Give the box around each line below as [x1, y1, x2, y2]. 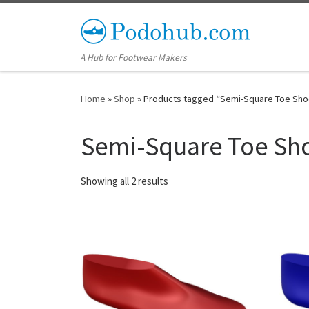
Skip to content [19, 13, 86, 26]
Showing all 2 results [81, 174, 168, 188]
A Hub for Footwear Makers [80, 52, 188, 64]
